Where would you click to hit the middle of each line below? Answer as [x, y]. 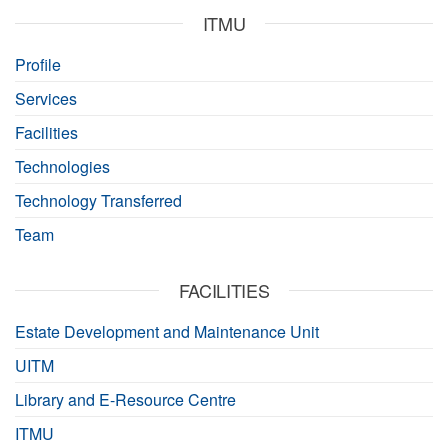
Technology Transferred [98, 200]
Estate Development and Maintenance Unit [167, 331]
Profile [38, 64]
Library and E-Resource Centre [125, 399]
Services [46, 98]
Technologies [62, 166]
